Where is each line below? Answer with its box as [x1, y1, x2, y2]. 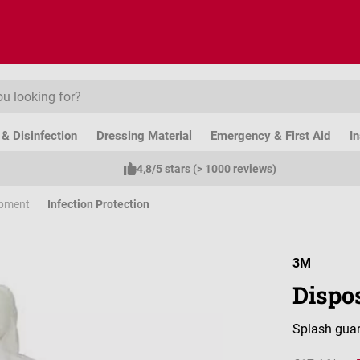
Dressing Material [96, 129, 192, 143]
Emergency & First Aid [211, 129, 331, 143]
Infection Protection [47, 197, 149, 211]
